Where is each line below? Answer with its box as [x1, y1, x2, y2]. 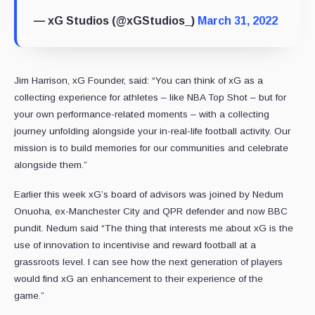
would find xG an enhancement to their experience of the [14, 274, 263, 285]
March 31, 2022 [198, 15, 278, 27]
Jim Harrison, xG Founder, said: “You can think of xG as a [14, 75, 263, 86]
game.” [14, 290, 50, 302]
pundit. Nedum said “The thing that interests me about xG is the [14, 223, 293, 234]
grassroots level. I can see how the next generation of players [14, 257, 283, 268]
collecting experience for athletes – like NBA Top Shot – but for [14, 92, 286, 103]
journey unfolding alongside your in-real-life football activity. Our [14, 126, 290, 137]
